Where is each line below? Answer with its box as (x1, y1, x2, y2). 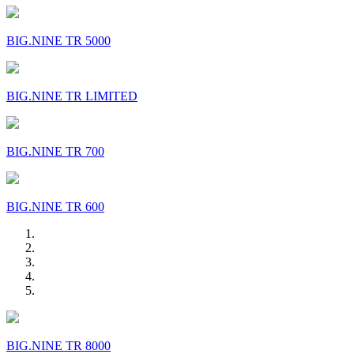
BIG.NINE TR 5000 (6, 33, 111, 47)
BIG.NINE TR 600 (6, 199, 104, 213)
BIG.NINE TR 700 (6, 144, 104, 158)
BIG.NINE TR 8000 (6, 338, 111, 352)
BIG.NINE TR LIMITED (6, 88, 137, 103)
